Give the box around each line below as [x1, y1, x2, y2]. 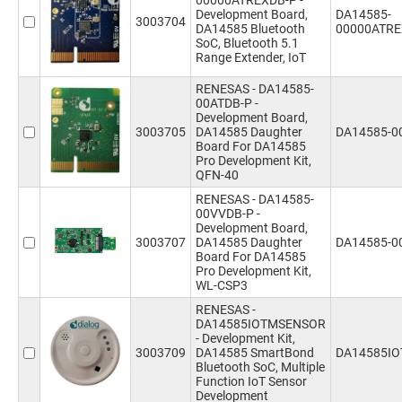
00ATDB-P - [196, 96, 258, 110]
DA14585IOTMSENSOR [196, 317, 326, 331]
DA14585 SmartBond [196, 345, 314, 360]
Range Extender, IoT [196, 50, 306, 65]
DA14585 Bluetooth [196, 22, 305, 36]
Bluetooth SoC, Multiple [196, 360, 325, 374]
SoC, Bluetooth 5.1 [196, 36, 299, 50]
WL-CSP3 [196, 278, 248, 293]
